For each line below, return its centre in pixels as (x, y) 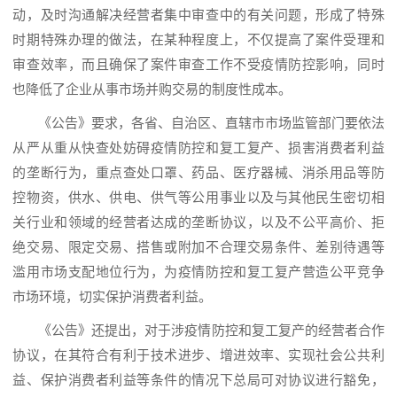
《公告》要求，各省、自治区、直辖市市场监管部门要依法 (211, 124)
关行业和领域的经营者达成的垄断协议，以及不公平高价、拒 (198, 223)
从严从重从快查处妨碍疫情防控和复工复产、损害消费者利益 (198, 148)
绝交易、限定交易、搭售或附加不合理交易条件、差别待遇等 (198, 248)
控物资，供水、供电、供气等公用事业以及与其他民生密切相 (198, 198)
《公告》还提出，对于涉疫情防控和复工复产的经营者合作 (211, 331)
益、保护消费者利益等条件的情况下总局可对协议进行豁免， (198, 381)
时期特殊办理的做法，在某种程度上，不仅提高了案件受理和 (198, 40)
